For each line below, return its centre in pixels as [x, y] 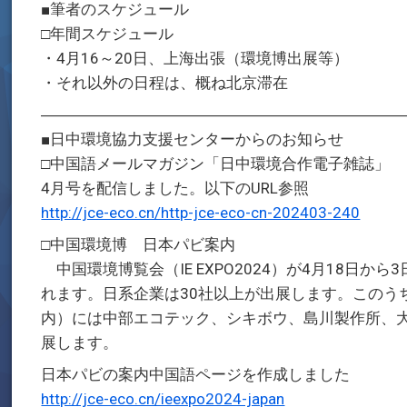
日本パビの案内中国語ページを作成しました [196, 374]
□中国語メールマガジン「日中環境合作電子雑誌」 [216, 164]
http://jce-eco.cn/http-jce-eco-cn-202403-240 [201, 213]
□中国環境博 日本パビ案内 [139, 244]
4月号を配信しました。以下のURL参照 [175, 188]
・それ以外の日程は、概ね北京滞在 [165, 83]
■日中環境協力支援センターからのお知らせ [193, 139]
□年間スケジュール [108, 34]
